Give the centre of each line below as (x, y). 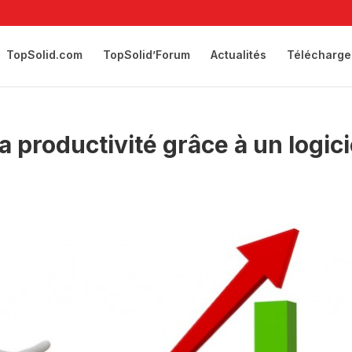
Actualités (238, 55)
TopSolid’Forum (146, 55)
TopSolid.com (44, 55)
